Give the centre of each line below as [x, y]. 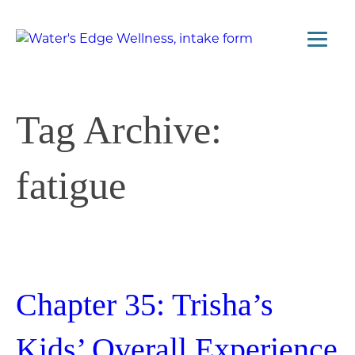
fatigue [71, 185]
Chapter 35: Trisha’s [145, 305]
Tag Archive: [119, 130]
